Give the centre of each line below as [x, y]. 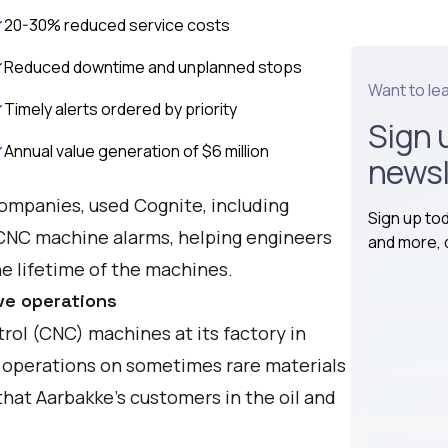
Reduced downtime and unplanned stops [153, 67]
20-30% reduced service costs [117, 25]
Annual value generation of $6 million [136, 151]
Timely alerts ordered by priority [120, 109]
